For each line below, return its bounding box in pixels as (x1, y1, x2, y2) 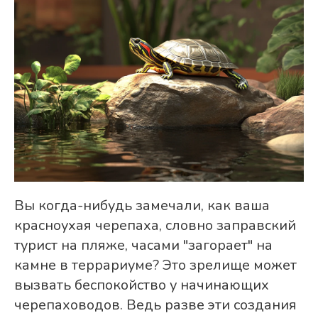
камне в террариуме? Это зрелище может (14, 256, 297, 275)
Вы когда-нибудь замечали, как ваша (14, 196, 270, 216)
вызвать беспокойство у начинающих (14, 275, 269, 295)
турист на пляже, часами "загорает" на (14, 236, 273, 256)
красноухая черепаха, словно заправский (14, 216, 296, 236)
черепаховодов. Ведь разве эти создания (14, 295, 297, 315)
